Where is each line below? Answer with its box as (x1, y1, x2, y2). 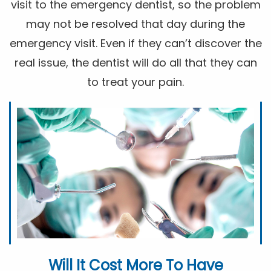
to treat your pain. (87, 74, 184, 90)
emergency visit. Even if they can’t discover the (9, 35, 262, 51)
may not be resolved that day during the (26, 16, 245, 31)
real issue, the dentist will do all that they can (14, 54, 257, 70)
